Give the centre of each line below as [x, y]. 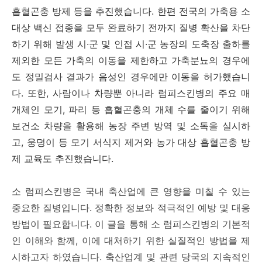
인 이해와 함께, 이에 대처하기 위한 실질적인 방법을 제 [131, 240]
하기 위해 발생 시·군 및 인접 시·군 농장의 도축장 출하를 [131, 44]
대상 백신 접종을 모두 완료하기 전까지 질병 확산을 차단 [131, 27]
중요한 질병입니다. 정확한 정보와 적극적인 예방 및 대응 [131, 208]
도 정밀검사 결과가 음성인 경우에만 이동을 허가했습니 [131, 77]
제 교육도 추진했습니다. [64, 158]
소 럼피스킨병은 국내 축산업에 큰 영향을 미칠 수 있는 [131, 191]
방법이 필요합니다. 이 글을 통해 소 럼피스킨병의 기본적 [131, 224]
